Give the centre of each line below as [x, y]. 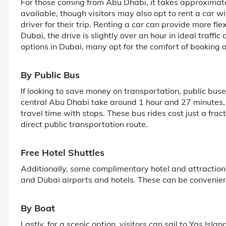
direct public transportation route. [84, 124]
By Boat [38, 208]
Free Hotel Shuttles [63, 152]
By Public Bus [50, 75]
